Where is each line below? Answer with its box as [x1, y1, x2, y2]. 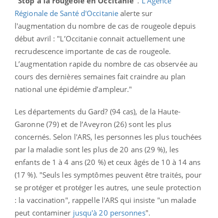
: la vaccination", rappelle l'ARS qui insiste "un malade [15, 195, 196, 205]
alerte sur [118, 8, 153, 18]
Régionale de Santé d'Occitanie [15, 8, 119, 18]
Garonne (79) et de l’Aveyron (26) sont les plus [15, 119, 171, 129]
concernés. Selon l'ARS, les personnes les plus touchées [15, 132, 202, 142]
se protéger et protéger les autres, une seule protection [15, 182, 201, 193]
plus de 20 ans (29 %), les [91, 145, 179, 155]
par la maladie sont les [15, 145, 91, 155]
